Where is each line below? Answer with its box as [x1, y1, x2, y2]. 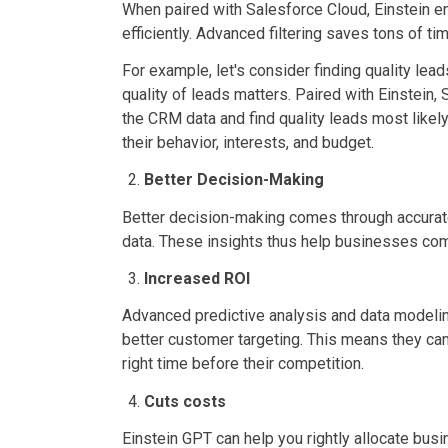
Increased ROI [144, 269, 250, 288]
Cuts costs [144, 391, 226, 411]
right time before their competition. [122, 354, 364, 374]
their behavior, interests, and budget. [122, 133, 374, 153]
